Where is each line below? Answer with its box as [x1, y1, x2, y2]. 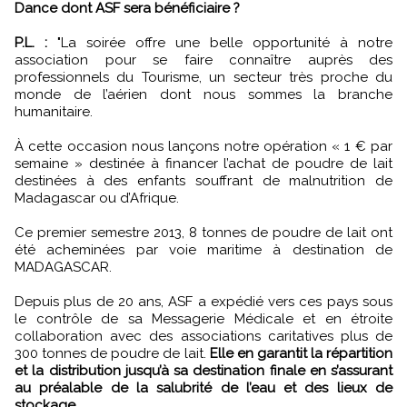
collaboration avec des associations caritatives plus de [15, 327, 392, 344]
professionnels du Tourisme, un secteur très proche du [15, 68, 392, 85]
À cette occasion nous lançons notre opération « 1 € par [15, 137, 392, 154]
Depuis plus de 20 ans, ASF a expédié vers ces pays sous [15, 293, 392, 310]
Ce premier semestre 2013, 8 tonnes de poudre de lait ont [15, 223, 392, 241]
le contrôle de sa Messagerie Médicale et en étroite [15, 310, 392, 327]
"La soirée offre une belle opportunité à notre [47, 34, 392, 51]
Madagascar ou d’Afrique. [15, 189, 179, 206]
